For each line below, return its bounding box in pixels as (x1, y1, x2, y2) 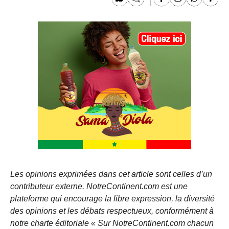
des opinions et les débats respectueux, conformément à (10, 206, 214, 215)
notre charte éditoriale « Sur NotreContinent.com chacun (10, 218, 214, 227)
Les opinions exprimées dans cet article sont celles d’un (10, 169, 212, 178)
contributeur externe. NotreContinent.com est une (10, 181, 188, 191)
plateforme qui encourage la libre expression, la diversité (10, 194, 215, 203)
